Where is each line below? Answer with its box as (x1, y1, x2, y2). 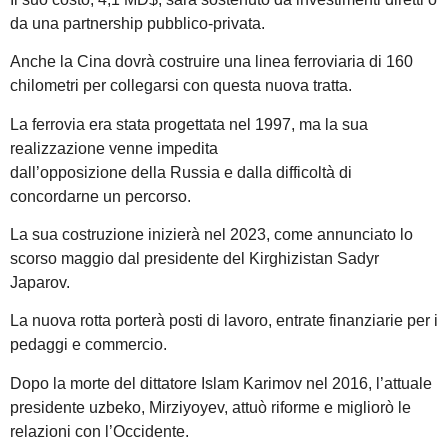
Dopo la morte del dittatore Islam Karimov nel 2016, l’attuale (10, 374, 432, 392)
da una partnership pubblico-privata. (10, 14, 265, 32)
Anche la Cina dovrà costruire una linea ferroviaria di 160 (10, 53, 413, 71)
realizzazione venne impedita (10, 139, 218, 157)
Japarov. (10, 274, 70, 292)
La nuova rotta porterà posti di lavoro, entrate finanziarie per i (10, 312, 438, 330)
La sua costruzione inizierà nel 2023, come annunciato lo (10, 226, 413, 244)
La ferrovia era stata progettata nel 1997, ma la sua (10, 115, 368, 133)
